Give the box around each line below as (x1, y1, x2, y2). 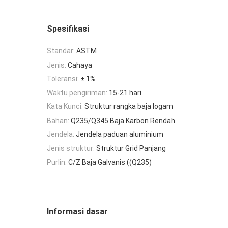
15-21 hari (109, 89, 141, 97)
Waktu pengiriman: (47, 89, 107, 97)
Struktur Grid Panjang (96, 144, 166, 153)
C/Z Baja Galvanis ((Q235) (68, 158, 152, 166)
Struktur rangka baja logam (84, 102, 173, 111)
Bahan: (47, 116, 69, 125)
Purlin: (47, 158, 67, 166)
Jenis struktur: (47, 144, 95, 153)
